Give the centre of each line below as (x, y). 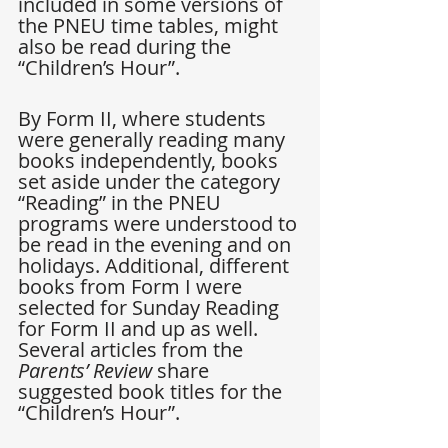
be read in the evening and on (157, 245)
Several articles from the (133, 350)
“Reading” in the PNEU (122, 203)
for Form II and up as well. (140, 329)
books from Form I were (132, 287)
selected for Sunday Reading (151, 308)
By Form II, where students (144, 119)
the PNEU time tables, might (150, 26)
